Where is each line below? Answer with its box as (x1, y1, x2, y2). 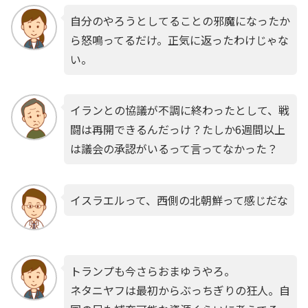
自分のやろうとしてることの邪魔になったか (69, 12, 290, 29)
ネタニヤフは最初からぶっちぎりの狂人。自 (69, 281, 290, 298)
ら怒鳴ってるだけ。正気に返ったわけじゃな (69, 31, 289, 48)
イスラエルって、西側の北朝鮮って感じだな (69, 192, 288, 209)
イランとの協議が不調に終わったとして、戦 (69, 102, 289, 119)
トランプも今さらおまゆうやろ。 (69, 262, 235, 279)
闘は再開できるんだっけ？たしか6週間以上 (69, 121, 285, 138)
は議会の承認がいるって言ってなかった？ (69, 140, 278, 157)
